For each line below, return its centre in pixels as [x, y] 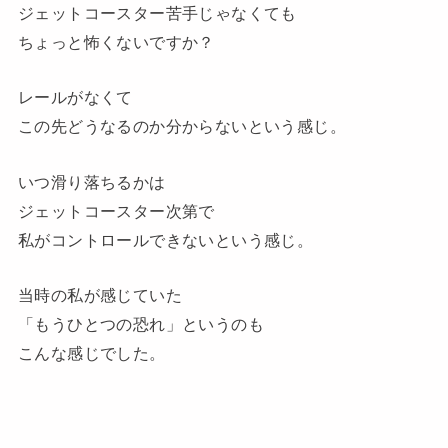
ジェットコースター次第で [116, 210]
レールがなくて [75, 97]
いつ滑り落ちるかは [91, 181]
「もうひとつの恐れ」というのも [141, 324]
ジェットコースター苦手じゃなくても [157, 13]
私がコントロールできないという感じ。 [165, 239]
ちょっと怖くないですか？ [116, 42]
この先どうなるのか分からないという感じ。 [182, 126]
